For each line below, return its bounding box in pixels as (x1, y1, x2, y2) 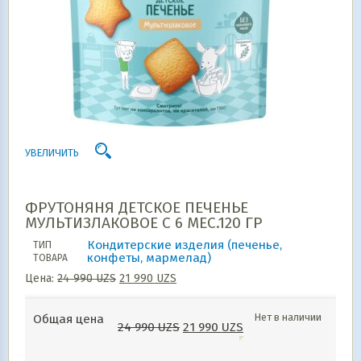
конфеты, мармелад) (87, 251, 211, 265)
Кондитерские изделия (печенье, (87, 238, 282, 252)
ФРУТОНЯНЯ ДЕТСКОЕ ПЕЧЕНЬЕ (25, 198, 248, 217)
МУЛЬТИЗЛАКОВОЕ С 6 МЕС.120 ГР (25, 214, 263, 232)
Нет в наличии (255, 311, 322, 323)
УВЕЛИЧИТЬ (25, 147, 79, 159)
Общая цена (33, 312, 104, 326)
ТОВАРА (33, 252, 68, 263)
